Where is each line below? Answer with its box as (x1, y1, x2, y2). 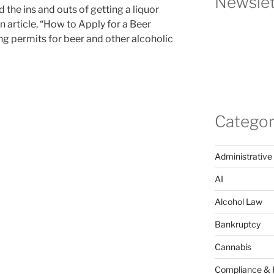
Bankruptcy (214, 218, 261, 229)
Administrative (214, 150, 272, 161)
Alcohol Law (214, 196, 262, 207)
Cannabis (214, 241, 251, 252)
